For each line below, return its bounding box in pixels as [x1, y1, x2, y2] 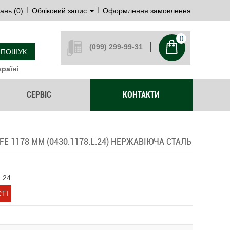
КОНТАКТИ [123, 89, 160, 100]
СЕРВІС [26, 89, 51, 100]
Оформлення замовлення [103, 7, 191, 15]
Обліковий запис [32, 7, 87, 15]
